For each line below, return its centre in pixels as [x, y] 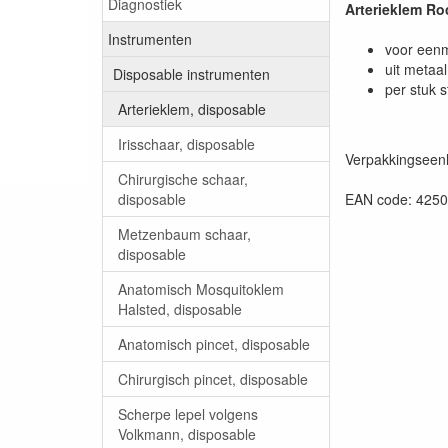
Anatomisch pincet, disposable [214, 344]
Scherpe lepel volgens [188, 414]
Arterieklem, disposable [192, 109]
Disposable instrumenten [191, 74]
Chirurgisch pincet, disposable [213, 379]
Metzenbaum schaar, [184, 234]
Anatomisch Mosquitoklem [201, 289]
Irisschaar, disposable [186, 144]
